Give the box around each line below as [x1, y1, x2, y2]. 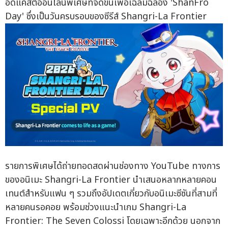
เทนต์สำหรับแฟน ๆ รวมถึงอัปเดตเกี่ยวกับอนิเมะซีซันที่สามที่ [5, 186, 217, 201]
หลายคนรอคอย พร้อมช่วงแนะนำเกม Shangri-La [5, 200, 186, 214]
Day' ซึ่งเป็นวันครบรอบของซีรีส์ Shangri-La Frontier [5, 10, 207, 24]
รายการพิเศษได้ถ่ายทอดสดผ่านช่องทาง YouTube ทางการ [5, 159, 220, 173]
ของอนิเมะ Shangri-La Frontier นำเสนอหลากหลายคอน [5, 173, 217, 187]
